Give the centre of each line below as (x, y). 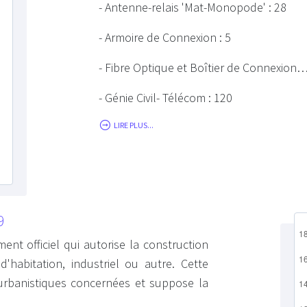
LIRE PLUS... (134, 125)
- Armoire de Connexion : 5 (165, 37)
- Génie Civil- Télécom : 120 (165, 97)
